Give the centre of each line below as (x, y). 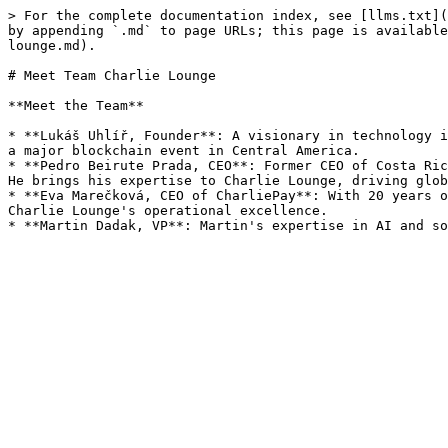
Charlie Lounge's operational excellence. (168, 210)
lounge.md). (52, 45)
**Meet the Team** (76, 105)
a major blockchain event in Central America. (184, 150)
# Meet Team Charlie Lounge (112, 75)
